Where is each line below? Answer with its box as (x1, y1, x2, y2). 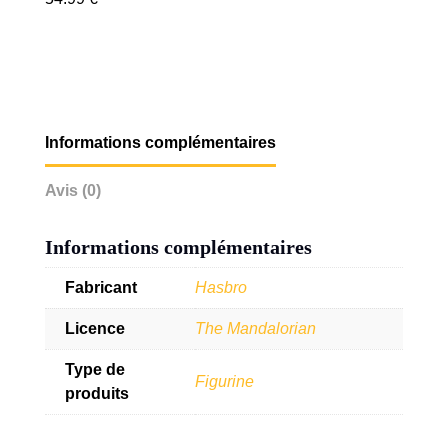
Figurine (194, 373, 254, 391)
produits (64, 385, 129, 403)
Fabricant (64, 279, 137, 297)
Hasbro (194, 279, 247, 297)
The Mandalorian (194, 320, 316, 338)
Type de (64, 361, 125, 379)
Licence (64, 320, 125, 338)
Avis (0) (44, 182, 101, 200)
